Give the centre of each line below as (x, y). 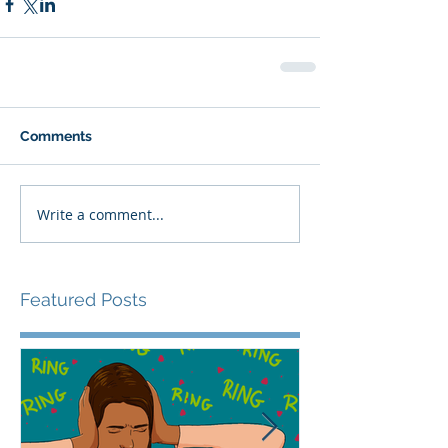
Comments (56, 136)
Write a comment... (100, 214)
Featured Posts (83, 300)
